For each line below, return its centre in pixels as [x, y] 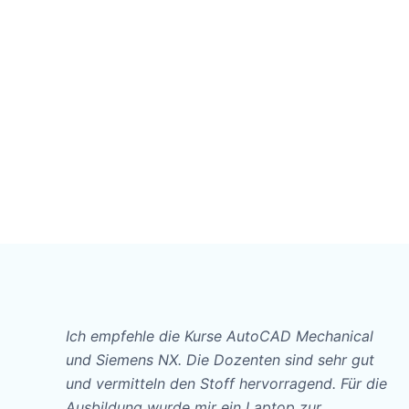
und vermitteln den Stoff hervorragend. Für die [226, 383]
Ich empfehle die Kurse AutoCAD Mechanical [220, 336]
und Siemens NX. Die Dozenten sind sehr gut [220, 359]
